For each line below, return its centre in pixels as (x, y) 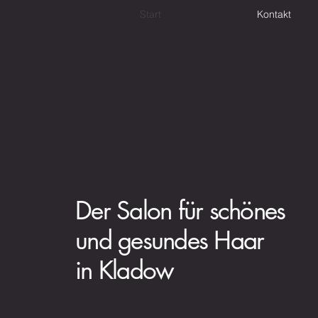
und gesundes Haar (170, 240)
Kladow (136, 270)
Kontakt (274, 14)
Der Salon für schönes (180, 210)
